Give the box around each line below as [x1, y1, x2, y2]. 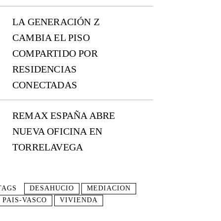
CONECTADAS [12, 79, 77, 91]
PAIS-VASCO [2, 196, 47, 204]
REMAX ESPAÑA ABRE [12, 110, 115, 121]
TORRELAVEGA [12, 142, 83, 153]
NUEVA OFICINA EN [12, 126, 103, 137]
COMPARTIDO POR [12, 48, 98, 59]
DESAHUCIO [30, 184, 74, 192]
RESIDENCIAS [12, 64, 77, 75]
